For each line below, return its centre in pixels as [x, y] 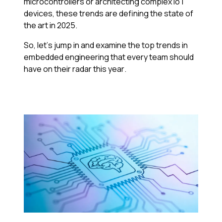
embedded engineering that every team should [109, 57]
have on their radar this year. [76, 69]
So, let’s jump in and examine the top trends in [106, 45]
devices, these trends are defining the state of [109, 14]
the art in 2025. [51, 26]
